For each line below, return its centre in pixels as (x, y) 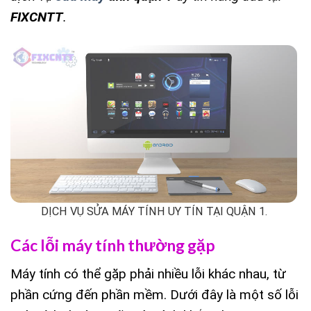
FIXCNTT (37, 17)
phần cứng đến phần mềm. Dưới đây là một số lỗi (154, 294)
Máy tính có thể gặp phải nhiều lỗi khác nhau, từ (148, 274)
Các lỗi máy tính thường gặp (113, 245)
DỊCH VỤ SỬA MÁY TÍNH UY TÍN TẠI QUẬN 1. (154, 211)
